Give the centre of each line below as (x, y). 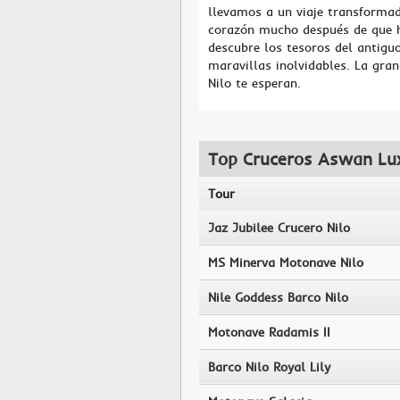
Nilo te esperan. (254, 83)
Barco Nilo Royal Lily (269, 367)
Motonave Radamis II (269, 332)
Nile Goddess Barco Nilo (278, 297)
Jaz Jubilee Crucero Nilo (279, 228)
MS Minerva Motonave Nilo (286, 262)
